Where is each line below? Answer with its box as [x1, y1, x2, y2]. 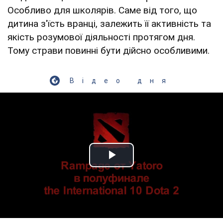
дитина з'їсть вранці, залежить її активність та [7, 17, 211, 29]
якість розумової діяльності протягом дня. [7, 31, 195, 43]
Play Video [111, 158, 183, 175]
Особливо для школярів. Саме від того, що [7, 4, 197, 16]
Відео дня [69, 76, 174, 85]
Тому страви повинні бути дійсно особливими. [7, 44, 210, 56]
